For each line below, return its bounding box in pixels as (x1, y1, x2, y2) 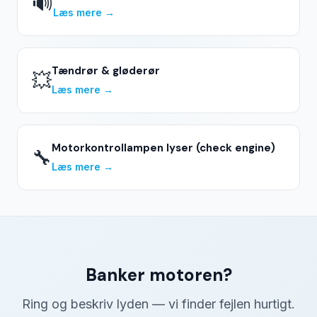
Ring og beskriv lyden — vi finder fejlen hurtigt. (22, 296, 295, 312)
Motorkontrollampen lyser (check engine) (52, 141, 275, 156)
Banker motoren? (85, 264, 232, 287)
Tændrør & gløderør (52, 64, 160, 79)
